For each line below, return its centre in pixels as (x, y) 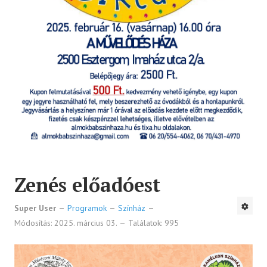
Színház (132, 208)
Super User (35, 208)
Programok (87, 208)
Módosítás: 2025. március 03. (67, 223)
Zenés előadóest (87, 185)
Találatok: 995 (153, 223)
